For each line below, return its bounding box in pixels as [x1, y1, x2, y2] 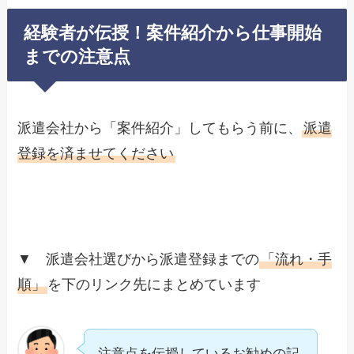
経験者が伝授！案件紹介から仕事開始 [24, 24, 322, 43]
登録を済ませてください [17, 145, 175, 162]
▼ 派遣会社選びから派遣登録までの [17, 251, 260, 267]
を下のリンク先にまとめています [47, 277, 262, 292]
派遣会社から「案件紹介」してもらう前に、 [17, 120, 303, 137]
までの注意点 [24, 47, 131, 67]
